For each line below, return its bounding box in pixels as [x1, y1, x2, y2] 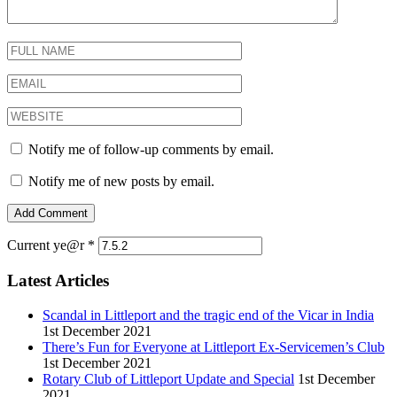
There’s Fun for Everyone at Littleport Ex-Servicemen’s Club [43, 339, 385, 354]
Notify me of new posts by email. [28, 173, 214, 189]
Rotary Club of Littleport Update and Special [43, 370, 294, 386]
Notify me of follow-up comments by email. [28, 141, 274, 157]
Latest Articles [7, 271, 109, 291]
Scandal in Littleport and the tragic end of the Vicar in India [43, 307, 374, 323]
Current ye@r [7, 237, 88, 253]
